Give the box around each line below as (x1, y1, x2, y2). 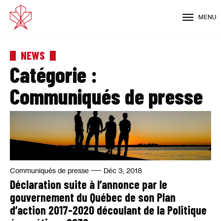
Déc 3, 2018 (104, 166, 142, 175)
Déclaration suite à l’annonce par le (10, 177, 167, 191)
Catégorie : (10, 61, 97, 87)
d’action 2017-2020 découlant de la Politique (10, 203, 207, 217)
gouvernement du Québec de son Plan (10, 190, 176, 204)
